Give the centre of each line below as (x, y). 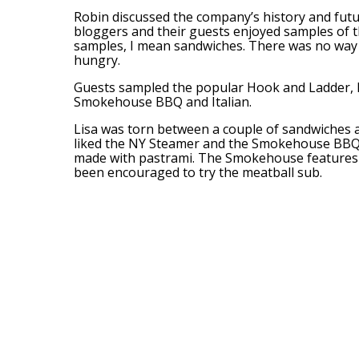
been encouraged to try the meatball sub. (198, 173)
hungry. (97, 61)
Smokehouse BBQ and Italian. (163, 102)
